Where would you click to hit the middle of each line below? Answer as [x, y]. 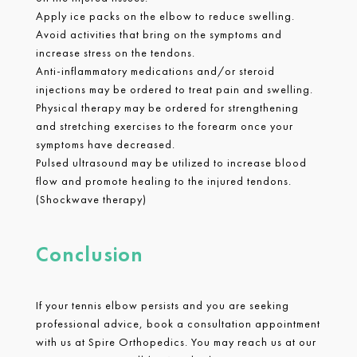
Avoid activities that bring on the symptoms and [159, 34]
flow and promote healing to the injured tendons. [163, 180]
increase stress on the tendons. [117, 52]
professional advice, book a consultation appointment [178, 323]
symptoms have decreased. [105, 144]
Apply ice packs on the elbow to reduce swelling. [167, 16]
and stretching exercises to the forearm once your [164, 126]
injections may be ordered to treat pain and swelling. [176, 89]
